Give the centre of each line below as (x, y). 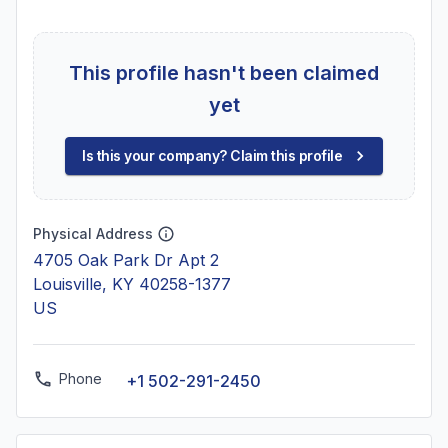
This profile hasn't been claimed (224, 73)
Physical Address (93, 233)
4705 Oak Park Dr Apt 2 (126, 260)
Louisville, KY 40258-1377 (132, 284)
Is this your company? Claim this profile (212, 155)
